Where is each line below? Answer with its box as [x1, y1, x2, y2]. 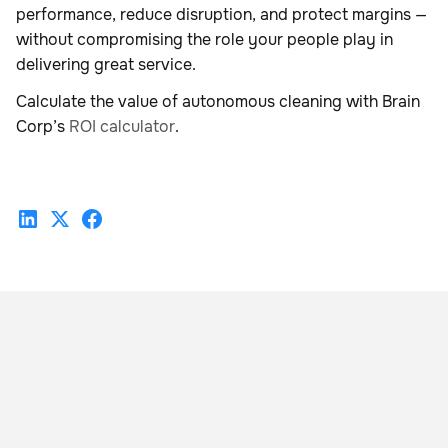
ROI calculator [69, 116, 175, 138]
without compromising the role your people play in [16, 29, 393, 51]
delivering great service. [16, 54, 196, 76]
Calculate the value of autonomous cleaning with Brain [16, 91, 420, 113]
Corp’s [16, 116, 69, 138]
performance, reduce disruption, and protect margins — [16, 4, 427, 26]
